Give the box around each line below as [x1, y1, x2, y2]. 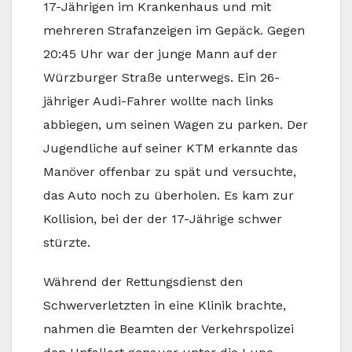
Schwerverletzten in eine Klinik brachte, [43, 297, 286, 313]
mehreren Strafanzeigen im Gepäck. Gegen [43, 22, 305, 38]
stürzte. [43, 234, 90, 250]
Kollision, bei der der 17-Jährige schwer [43, 211, 282, 226]
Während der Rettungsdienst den [43, 273, 243, 289]
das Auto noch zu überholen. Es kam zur [43, 187, 294, 203]
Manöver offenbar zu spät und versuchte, [43, 163, 296, 179]
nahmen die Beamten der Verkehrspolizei [43, 321, 294, 336]
